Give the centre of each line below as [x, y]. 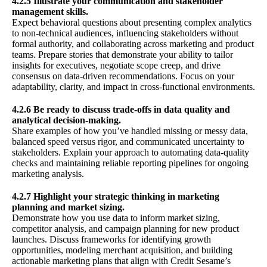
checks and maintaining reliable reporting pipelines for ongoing [130, 163]
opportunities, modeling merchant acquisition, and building [122, 250]
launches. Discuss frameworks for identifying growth [111, 239]
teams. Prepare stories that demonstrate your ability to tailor [122, 54]
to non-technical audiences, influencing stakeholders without [125, 33]
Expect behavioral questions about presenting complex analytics [132, 22]
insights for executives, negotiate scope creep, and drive [116, 65]
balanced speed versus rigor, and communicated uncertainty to [128, 141]
